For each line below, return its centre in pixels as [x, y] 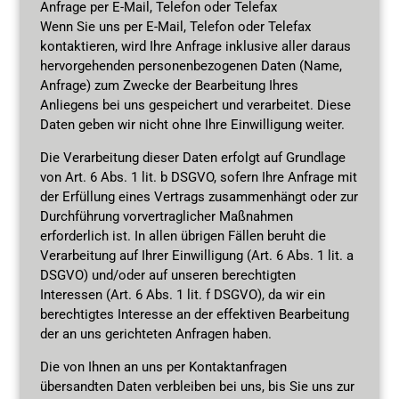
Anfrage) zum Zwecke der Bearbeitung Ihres [169, 85]
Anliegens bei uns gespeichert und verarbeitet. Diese [195, 105]
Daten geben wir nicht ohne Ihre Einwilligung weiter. [192, 124]
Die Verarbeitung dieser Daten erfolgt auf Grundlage [192, 157]
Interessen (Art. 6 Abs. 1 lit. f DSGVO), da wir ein [182, 294]
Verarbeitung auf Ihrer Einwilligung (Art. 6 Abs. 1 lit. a [196, 255]
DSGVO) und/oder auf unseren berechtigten [167, 275]
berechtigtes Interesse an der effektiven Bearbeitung [194, 314]
